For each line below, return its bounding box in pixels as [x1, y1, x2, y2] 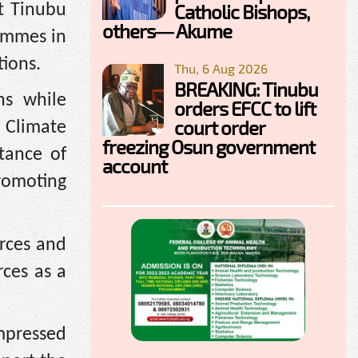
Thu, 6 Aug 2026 [174, 60, 268, 76]
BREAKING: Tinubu [174, 77, 318, 101]
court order [174, 115, 265, 139]
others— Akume [102, 18, 232, 42]
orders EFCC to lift [174, 96, 316, 120]
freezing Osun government [102, 134, 315, 158]
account [102, 153, 167, 177]
